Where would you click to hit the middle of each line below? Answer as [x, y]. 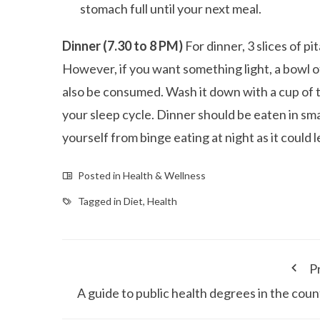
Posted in [99, 175]
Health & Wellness [164, 175]
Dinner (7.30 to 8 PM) [124, 45]
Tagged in [100, 201]
